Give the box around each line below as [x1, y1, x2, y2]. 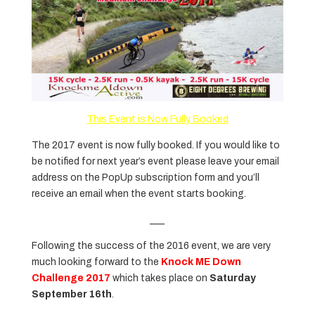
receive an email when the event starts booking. [31, 188, 246, 200]
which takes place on [110, 273, 210, 284]
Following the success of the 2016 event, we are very [31, 240, 271, 252]
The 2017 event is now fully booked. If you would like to [31, 140, 280, 151]
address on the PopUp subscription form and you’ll [31, 172, 259, 184]
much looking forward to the [31, 257, 161, 268]
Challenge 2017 [31, 273, 110, 284]
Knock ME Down [160, 257, 241, 268]
